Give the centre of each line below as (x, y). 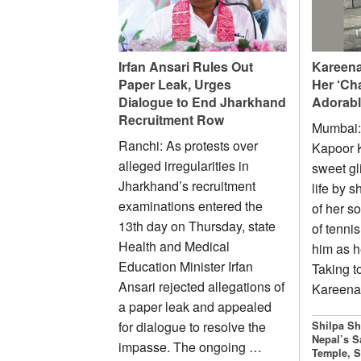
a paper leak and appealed (195, 306)
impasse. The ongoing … (190, 346)
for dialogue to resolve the (192, 326)
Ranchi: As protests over (188, 145)
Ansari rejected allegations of (201, 286)
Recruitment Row (171, 119)
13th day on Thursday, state (197, 226)
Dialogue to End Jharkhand (202, 102)
